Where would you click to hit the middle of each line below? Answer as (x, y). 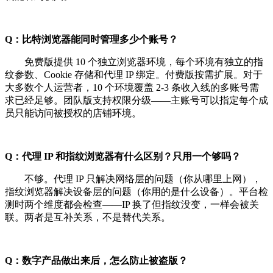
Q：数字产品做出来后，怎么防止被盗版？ (96, 260)
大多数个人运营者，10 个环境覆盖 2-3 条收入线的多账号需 (132, 87)
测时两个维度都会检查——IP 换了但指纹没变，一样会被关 (132, 204)
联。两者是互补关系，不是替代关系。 (88, 217)
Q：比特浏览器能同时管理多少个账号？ (91, 39)
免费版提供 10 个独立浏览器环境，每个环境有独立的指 (134, 62)
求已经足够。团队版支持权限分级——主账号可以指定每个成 (136, 100)
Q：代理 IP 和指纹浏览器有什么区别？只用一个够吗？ (123, 156)
